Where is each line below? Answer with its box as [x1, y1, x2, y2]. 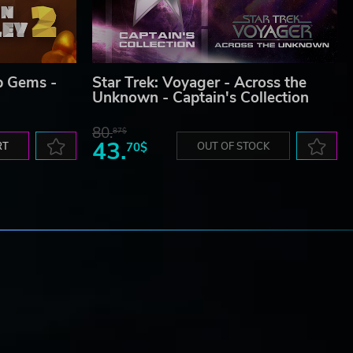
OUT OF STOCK [197, 139, 269, 154]
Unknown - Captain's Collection [92, 87, 309, 109]
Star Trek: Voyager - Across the [92, 72, 307, 94]
